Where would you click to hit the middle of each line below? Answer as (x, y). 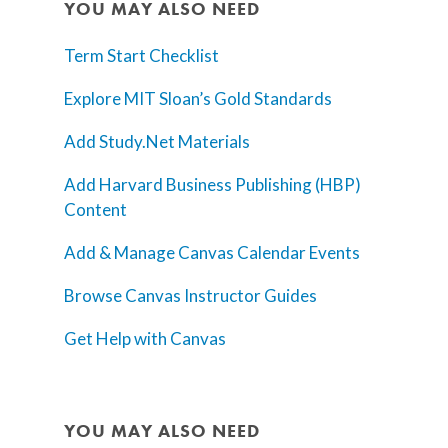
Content (95, 210)
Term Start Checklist (141, 56)
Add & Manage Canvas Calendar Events (212, 253)
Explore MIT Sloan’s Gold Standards (198, 99)
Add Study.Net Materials (157, 142)
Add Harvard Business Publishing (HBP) (212, 185)
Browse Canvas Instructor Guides (190, 296)
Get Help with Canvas (145, 339)
